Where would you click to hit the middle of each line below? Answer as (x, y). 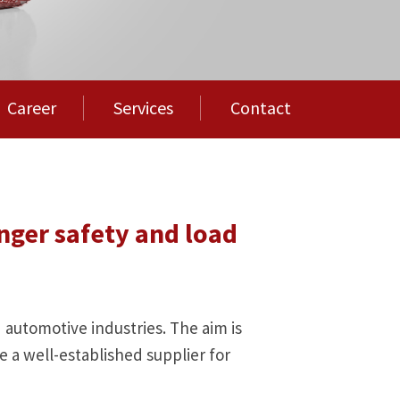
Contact (260, 108)
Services (143, 108)
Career (31, 108)
